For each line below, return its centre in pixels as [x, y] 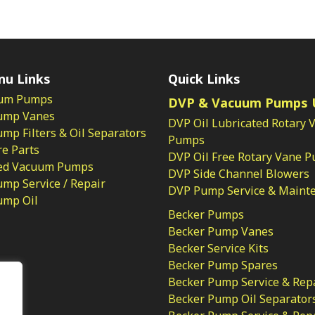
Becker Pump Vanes [221, 232]
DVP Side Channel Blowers [239, 174]
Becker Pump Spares [223, 265]
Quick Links [204, 79]
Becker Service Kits [218, 249]
